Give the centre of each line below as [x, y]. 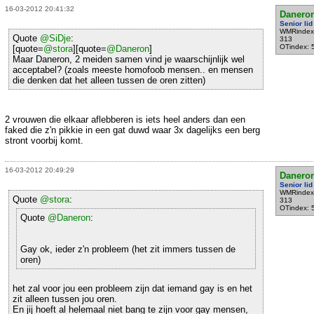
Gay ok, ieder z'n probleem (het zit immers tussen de [128, 250]
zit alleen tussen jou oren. [65, 299]
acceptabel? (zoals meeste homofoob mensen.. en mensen [133, 70]
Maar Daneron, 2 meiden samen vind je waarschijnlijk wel [129, 60]
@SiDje [55, 39]
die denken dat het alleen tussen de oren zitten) [109, 81]
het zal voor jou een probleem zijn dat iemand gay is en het [132, 289]
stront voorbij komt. [44, 141]
